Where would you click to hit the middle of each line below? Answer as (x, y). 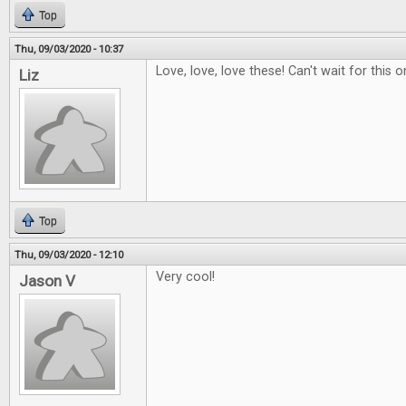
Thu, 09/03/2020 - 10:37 (69, 49)
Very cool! (185, 277)
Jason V (47, 281)
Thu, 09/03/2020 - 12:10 (69, 255)
